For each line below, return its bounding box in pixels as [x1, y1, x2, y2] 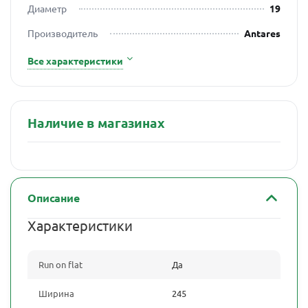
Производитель [27, 27, 98, 39]
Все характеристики [27, 54, 123, 67]
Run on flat [38, 258, 82, 270]
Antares [244, 27, 280, 39]
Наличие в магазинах [27, 114, 165, 131]
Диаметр [27, 2, 67, 14]
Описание [27, 190, 80, 205]
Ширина [38, 287, 74, 299]
